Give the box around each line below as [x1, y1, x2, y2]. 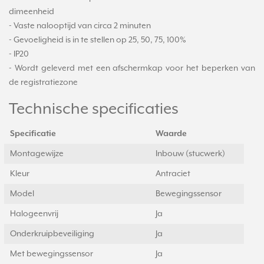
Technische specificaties [9, 100, 179, 118]
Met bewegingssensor [10, 249, 93, 259]
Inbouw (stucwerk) [156, 149, 225, 159]
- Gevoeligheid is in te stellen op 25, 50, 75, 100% [9, 35, 186, 45]
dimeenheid [9, 7, 54, 16]
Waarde [156, 129, 187, 138]
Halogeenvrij [10, 209, 58, 219]
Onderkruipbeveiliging [10, 229, 94, 239]
